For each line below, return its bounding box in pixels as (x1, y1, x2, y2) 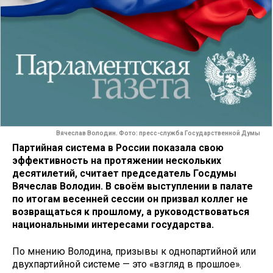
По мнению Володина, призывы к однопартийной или (12, 246, 256, 258)
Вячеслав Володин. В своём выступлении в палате (12, 180, 253, 192)
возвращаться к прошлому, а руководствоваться (12, 205, 249, 218)
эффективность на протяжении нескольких (12, 154, 221, 166)
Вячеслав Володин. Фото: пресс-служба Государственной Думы (56, 130, 260, 137)
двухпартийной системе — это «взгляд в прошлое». (12, 258, 241, 271)
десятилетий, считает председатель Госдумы (12, 167, 236, 179)
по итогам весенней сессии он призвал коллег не (12, 193, 248, 205)
